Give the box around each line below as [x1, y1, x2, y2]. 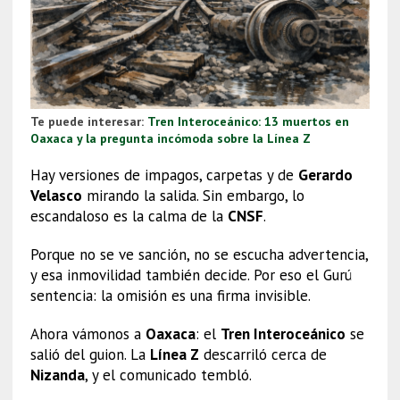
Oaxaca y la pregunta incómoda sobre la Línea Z [29, 129, 311, 146]
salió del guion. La [29, 344, 150, 364]
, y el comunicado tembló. [84, 364, 252, 385]
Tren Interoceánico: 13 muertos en [146, 112, 349, 129]
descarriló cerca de [198, 344, 327, 364]
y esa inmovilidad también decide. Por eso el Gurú [29, 264, 352, 285]
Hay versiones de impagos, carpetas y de [29, 164, 298, 185]
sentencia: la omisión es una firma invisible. [29, 285, 311, 305]
